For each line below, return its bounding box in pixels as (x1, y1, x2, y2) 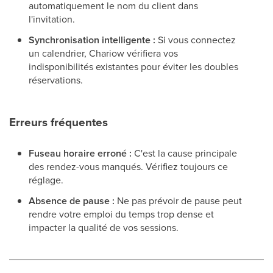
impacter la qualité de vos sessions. (29, 220, 179, 234)
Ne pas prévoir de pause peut (115, 193, 242, 207)
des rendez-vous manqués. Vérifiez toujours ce (29, 159, 228, 173)
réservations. (29, 73, 83, 87)
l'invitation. (29, 12, 75, 26)
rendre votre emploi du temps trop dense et (29, 207, 214, 221)
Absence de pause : (29, 193, 115, 208)
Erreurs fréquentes (9, 113, 108, 131)
